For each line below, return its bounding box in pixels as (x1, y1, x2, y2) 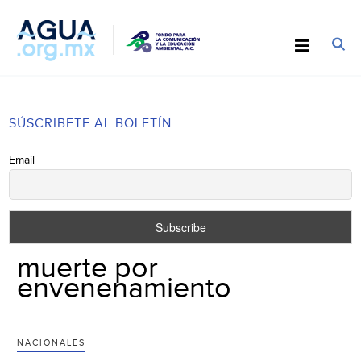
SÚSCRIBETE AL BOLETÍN (9, 115, 172, 131)
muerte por (17, 251, 159, 285)
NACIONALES (17, 337, 86, 348)
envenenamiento (17, 271, 232, 305)
